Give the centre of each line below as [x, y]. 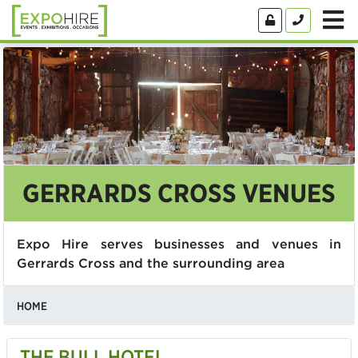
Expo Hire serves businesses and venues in [179, 243]
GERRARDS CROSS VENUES [179, 193]
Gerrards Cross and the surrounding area [151, 263]
